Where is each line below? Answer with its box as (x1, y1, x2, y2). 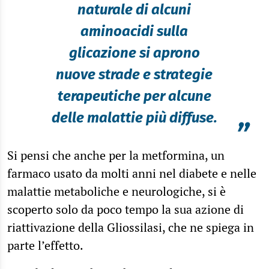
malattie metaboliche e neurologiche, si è (7, 183, 226, 199)
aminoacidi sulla (80, 22, 189, 40)
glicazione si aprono (68, 44, 200, 61)
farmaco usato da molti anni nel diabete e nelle (7, 165, 256, 181)
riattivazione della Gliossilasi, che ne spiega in (7, 219, 254, 235)
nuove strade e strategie (56, 65, 213, 83)
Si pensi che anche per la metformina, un (7, 147, 225, 163)
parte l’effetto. (7, 237, 86, 253)
